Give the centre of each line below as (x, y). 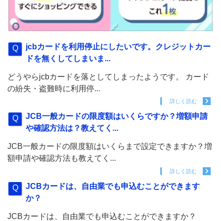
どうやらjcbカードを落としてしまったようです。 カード (108, 76)
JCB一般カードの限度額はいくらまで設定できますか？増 (110, 147)
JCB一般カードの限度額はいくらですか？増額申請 (117, 116)
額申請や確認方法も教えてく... (62, 158)
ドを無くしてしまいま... (68, 58)
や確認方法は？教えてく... (72, 128)
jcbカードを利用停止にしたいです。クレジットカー (118, 46)
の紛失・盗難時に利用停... (54, 88)
